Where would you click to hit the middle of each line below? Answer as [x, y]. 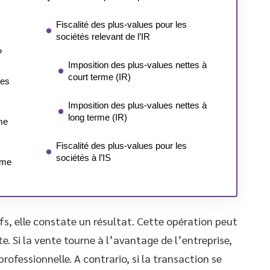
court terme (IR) [99, 77]
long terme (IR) [98, 117]
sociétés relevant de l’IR [103, 36]
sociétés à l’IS [83, 158]
